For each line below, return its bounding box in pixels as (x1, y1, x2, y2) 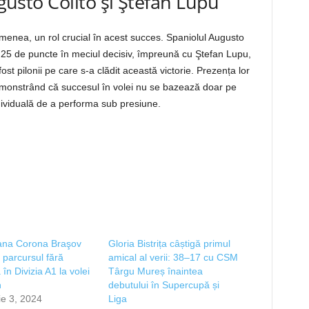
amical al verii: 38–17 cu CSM (108, 252, 238, 263)
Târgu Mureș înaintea (108, 266, 203, 277)
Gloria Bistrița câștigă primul (108, 238, 230, 249)
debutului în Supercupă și (108, 279, 219, 290)
